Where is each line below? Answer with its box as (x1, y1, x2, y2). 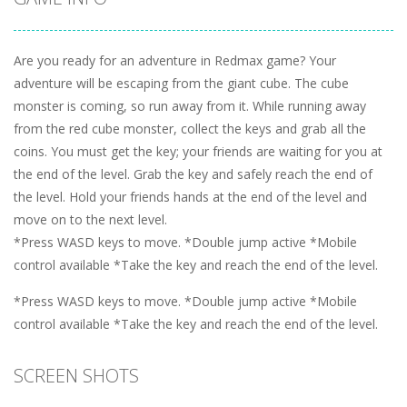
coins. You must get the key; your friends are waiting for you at (14, 142, 382, 160)
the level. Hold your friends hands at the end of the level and (14, 187, 367, 205)
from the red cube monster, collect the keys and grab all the (14, 119, 366, 137)
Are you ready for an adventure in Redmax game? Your (14, 51, 336, 69)
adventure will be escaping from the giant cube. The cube (14, 74, 349, 92)
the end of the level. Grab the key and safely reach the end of (14, 164, 372, 183)
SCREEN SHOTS (14, 362, 139, 388)
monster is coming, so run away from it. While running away (14, 96, 366, 114)
